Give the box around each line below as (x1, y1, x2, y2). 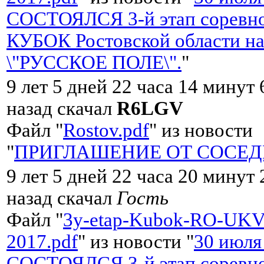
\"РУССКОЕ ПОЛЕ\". (6, 51, 181, 73)
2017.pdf (6, 230, 78, 252)
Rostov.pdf (63, 119, 149, 141)
